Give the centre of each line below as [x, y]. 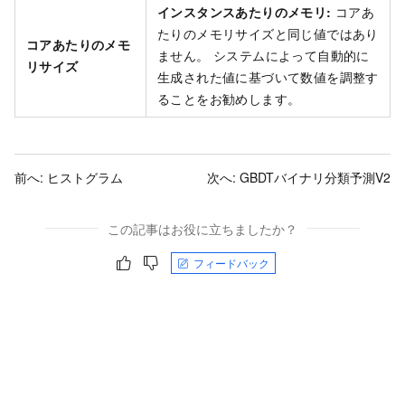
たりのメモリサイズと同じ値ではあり [268, 33]
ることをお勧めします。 [229, 98]
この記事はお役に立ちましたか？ [202, 228]
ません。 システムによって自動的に [264, 55]
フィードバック [231, 262]
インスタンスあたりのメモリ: [245, 11]
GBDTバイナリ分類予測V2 [315, 177]
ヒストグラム [85, 177]
